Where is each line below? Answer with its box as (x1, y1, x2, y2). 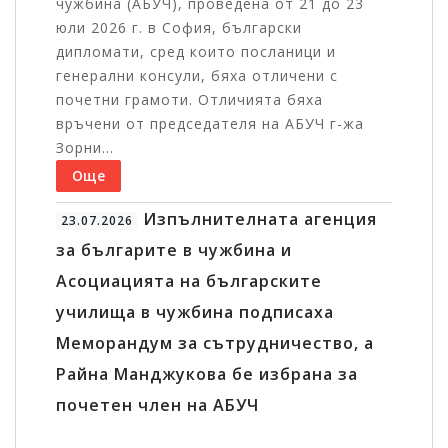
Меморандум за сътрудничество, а (56, 332, 374, 355)
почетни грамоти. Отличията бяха (56, 90, 323, 110)
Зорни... (56, 138, 114, 158)
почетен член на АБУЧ (56, 394, 259, 417)
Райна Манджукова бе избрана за (56, 363, 358, 386)
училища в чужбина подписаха (56, 301, 334, 324)
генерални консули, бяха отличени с (56, 66, 338, 86)
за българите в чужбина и (56, 239, 292, 262)
